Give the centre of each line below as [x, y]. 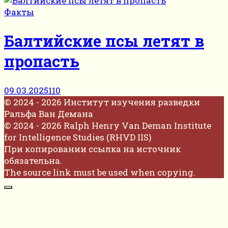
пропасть [42, 61]
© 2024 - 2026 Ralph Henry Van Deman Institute [108, 125]
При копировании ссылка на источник [92, 149]
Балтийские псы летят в [104, 41]
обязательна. [33, 160]
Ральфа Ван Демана [49, 113]
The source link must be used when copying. [100, 172]
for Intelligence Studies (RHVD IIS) [78, 137]
